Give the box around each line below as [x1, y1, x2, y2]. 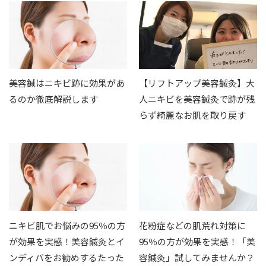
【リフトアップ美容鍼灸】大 [139, 77, 255, 90]
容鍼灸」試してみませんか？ [139, 251, 255, 264]
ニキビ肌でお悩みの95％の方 [9, 218, 125, 232]
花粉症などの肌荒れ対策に [139, 218, 246, 232]
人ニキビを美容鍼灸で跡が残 [139, 93, 255, 106]
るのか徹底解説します [9, 93, 98, 106]
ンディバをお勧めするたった [9, 251, 124, 264]
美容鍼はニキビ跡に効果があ [9, 77, 125, 90]
